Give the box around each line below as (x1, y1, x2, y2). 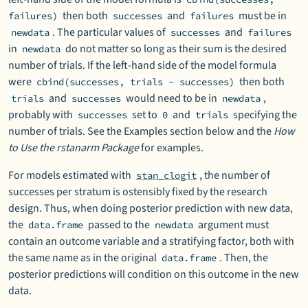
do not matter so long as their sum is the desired (63, 41, 287, 56)
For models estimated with (8, 168, 133, 183)
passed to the (86, 217, 152, 232)
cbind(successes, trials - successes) (36, 76, 234, 88)
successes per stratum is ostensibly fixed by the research (8, 184, 267, 199)
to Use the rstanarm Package (8, 140, 139, 155)
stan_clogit (136, 169, 197, 181)
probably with (8, 107, 75, 122)
